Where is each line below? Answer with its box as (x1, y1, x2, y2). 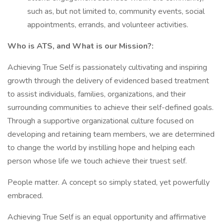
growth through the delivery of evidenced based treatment (7, 75, 209, 86)
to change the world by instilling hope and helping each (7, 142, 195, 153)
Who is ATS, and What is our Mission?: (7, 41, 154, 52)
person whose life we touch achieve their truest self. (7, 156, 187, 166)
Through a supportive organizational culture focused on (7, 115, 194, 126)
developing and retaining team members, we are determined (7, 129, 215, 140)
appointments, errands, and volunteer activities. (27, 19, 188, 30)
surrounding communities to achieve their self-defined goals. (7, 102, 214, 113)
